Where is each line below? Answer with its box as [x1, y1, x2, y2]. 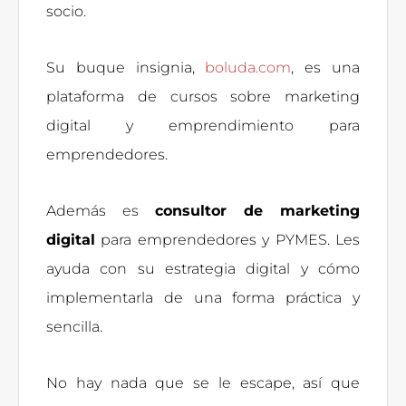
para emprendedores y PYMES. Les [95, 230, 360, 248]
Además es [46, 201, 155, 219]
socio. [46, 2, 86, 20]
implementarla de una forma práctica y [46, 288, 360, 306]
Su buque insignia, [46, 58, 206, 76]
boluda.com [205, 58, 292, 76]
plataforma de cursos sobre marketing [46, 87, 360, 105]
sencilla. [46, 317, 102, 335]
